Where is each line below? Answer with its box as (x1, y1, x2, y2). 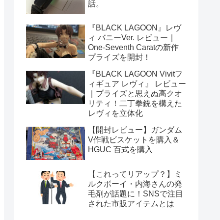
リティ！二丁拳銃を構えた (88, 99, 182, 108)
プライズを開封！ (88, 53, 151, 62)
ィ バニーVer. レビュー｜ (88, 33, 176, 42)
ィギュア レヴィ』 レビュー (88, 80, 186, 88)
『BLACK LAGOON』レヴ (88, 24, 181, 32)
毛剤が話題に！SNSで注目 (88, 190, 183, 198)
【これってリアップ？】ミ (88, 170, 182, 179)
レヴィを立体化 (88, 109, 143, 118)
